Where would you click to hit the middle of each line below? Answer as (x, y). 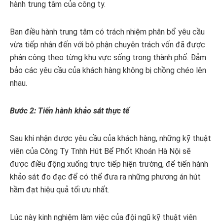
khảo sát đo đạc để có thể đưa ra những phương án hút (105, 177)
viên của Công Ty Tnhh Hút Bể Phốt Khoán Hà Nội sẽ (100, 151)
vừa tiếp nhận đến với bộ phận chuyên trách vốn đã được (108, 45)
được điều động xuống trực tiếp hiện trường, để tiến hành (109, 164)
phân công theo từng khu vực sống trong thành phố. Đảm (108, 58)
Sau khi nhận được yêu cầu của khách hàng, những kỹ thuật (110, 139)
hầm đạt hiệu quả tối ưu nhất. (60, 190)
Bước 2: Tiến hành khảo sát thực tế (70, 111)
